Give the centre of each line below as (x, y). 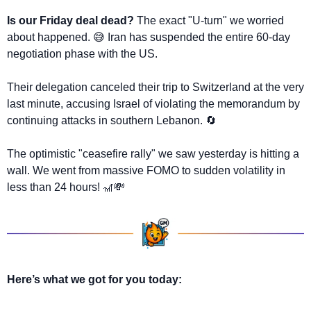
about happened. (50, 37)
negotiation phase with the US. (84, 54)
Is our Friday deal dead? (70, 21)
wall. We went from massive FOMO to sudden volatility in (146, 171)
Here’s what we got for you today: (94, 280)
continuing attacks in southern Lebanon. (106, 121)
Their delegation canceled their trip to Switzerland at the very (155, 87)
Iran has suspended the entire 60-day (197, 37)
